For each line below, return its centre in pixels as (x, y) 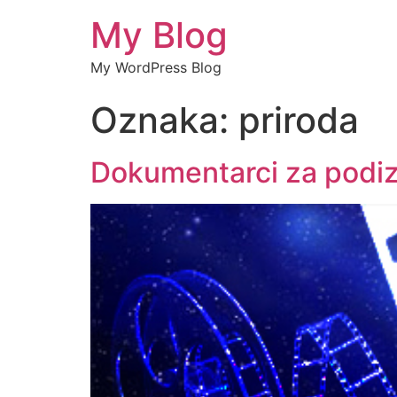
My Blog (159, 35)
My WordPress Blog (156, 67)
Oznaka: (164, 120)
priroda (299, 120)
